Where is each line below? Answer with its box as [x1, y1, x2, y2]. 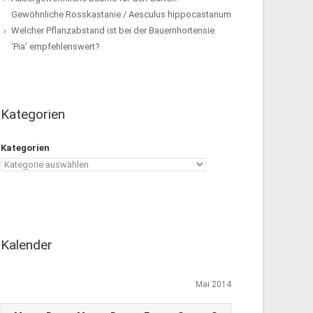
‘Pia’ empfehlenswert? [11, 41, 100, 52]
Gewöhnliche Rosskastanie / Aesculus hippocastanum [11, 9, 231, 20]
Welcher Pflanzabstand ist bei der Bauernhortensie [11, 25, 214, 36]
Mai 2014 [196, 279, 231, 289]
